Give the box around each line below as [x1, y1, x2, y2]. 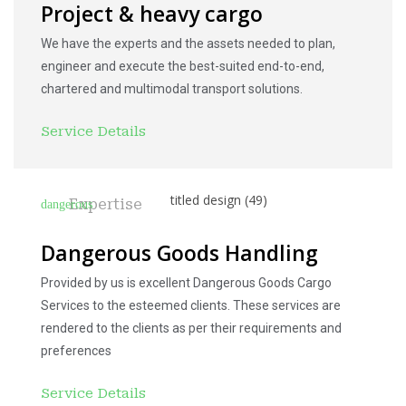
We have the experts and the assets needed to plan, [41, 36, 335, 52]
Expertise [68, 196, 142, 213]
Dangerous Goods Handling [41, 238, 318, 267]
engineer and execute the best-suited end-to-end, [41, 59, 324, 74]
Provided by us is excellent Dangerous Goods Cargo [41, 275, 332, 290]
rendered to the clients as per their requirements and [41, 321, 342, 335]
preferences [41, 343, 111, 358]
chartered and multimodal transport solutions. [41, 82, 303, 97]
